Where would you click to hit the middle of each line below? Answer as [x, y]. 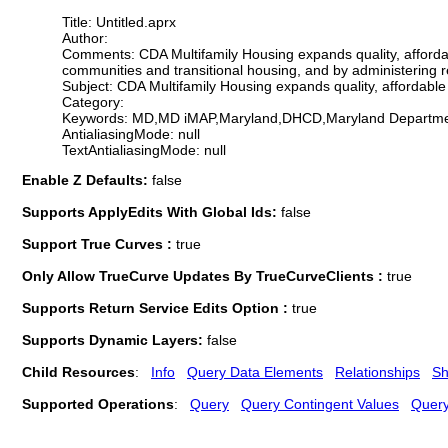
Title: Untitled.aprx [119, 21]
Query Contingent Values [320, 403]
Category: [93, 101]
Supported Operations [98, 403]
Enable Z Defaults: [87, 179]
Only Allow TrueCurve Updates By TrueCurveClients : [204, 275]
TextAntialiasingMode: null [144, 149]
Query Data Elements [255, 371]
